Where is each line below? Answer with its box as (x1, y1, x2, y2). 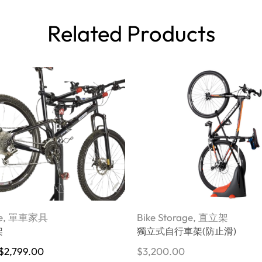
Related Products (47, 19, 215, 47)
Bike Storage (137, 211, 193, 224)
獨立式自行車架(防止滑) (137, 225, 236, 237)
